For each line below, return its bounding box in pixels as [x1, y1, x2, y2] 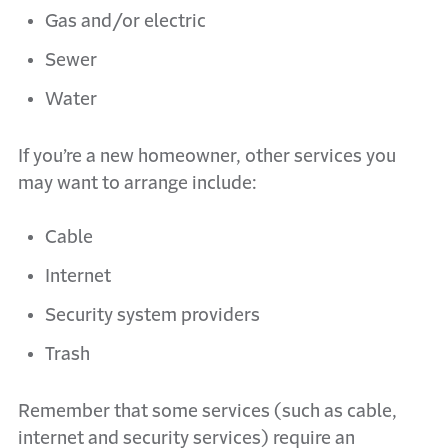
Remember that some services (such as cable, [18, 402, 397, 420]
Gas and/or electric [45, 12, 206, 30]
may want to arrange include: [18, 174, 257, 192]
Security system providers [45, 306, 260, 324]
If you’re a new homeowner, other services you [18, 147, 396, 165]
